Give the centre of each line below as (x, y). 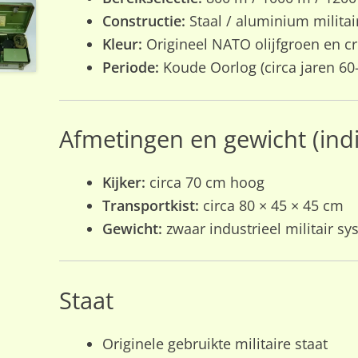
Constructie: (143, 21)
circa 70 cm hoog (205, 183)
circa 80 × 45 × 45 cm (271, 206)
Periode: (130, 68)
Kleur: (122, 44)
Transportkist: (150, 206)
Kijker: (123, 183)
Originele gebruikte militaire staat (215, 343)
